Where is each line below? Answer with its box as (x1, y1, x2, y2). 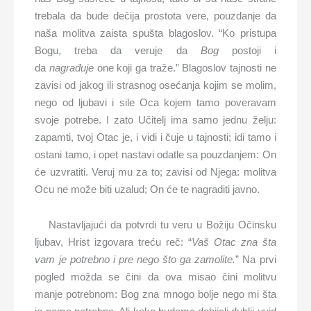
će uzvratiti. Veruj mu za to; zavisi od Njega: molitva (35, 165, 276, 178)
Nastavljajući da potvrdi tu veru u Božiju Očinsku (49, 219, 276, 231)
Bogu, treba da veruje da (35, 44, 201, 56)
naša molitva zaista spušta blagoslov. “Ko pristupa (35, 26, 276, 39)
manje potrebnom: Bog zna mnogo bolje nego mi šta (35, 288, 276, 301)
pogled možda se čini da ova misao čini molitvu (35, 271, 276, 283)
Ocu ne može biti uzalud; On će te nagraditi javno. (35, 183, 260, 195)
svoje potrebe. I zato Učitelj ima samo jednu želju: (35, 113, 276, 126)
